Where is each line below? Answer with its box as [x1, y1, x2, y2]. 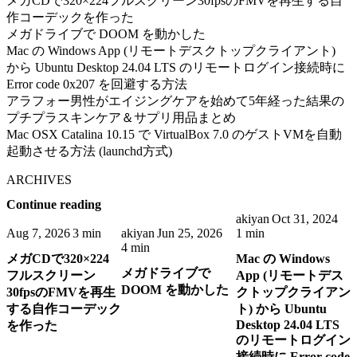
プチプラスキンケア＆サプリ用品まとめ [6, 110, 236, 124]
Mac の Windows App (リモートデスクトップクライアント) [6, 43, 335, 57]
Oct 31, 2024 [272, 211, 338, 226]
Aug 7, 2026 [6, 226, 70, 240]
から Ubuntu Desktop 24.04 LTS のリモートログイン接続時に [6, 60, 345, 74]
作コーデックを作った [6, 10, 134, 24]
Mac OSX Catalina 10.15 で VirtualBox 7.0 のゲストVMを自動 [6, 127, 342, 141]
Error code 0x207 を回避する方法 [6, 76, 187, 91]
